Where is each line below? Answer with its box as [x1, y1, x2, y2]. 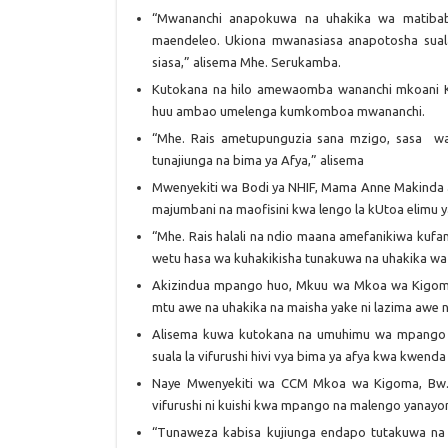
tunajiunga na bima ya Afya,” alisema [152, 153, 364, 167]
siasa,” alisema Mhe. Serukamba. [152, 55, 341, 69]
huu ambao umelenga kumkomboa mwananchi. [152, 104, 425, 118]
